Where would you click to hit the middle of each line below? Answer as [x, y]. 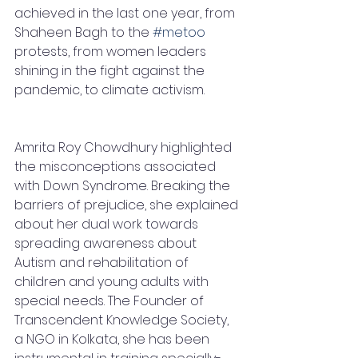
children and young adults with [113, 282]
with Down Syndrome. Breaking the [124, 186]
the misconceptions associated [117, 167]
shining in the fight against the [111, 71]
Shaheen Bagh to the [84, 32]
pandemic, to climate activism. [109, 90]
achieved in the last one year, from [126, 13]
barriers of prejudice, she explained [128, 205]
